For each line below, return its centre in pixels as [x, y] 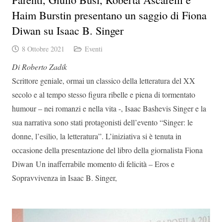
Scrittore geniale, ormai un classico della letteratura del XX [104, 80]
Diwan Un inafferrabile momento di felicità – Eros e [93, 164]
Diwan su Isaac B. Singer [68, 30]
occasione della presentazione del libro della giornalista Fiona [107, 150]
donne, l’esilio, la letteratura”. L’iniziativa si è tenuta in [97, 136]
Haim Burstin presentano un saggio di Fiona [109, 15]
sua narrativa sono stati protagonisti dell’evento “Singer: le [102, 122]
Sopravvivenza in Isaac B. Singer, [64, 177]
